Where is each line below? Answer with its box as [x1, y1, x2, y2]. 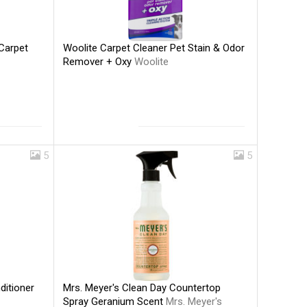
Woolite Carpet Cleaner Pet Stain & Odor [63, 41, 245, 54]
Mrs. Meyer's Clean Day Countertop [63, 281, 221, 294]
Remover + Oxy [63, 55, 135, 68]
